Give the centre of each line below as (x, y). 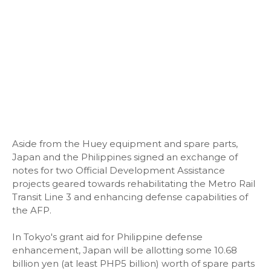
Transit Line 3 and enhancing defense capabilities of (130, 197)
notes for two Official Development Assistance (119, 170)
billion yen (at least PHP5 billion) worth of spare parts (133, 263)
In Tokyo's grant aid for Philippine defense (107, 237)
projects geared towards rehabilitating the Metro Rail (134, 184)
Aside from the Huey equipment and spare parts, (125, 144)
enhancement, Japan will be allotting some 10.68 (125, 250)
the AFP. (32, 210)
